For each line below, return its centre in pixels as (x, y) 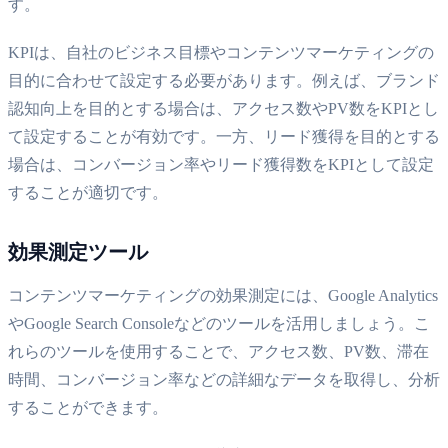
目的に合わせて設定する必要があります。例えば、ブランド (224, 80)
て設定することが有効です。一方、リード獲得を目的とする (224, 136)
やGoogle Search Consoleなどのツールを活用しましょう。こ (219, 323)
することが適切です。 (88, 192)
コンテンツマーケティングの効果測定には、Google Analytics (223, 295)
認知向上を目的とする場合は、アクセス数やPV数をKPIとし (223, 108)
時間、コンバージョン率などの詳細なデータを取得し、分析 (224, 379)
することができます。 (88, 407)
